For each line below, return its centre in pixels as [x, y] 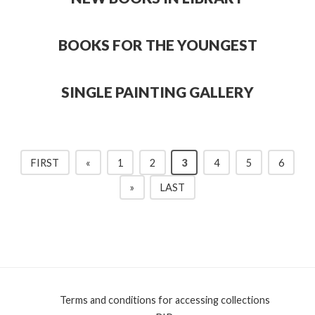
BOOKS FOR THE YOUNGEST [157, 45]
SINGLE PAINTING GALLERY [157, 92]
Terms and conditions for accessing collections [165, 300]
